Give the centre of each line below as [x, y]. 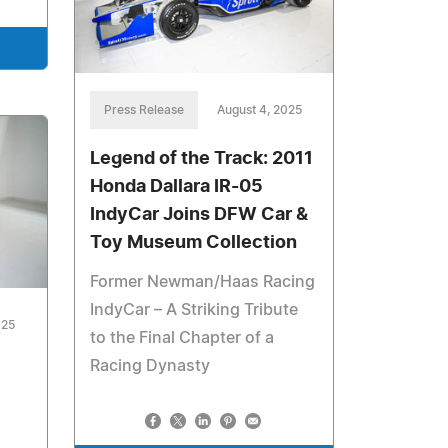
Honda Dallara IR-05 [177, 186]
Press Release [144, 109]
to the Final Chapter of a [182, 337]
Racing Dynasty [150, 365]
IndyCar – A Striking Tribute [194, 309]
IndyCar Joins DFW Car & [199, 214]
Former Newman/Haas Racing [203, 281]
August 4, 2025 [260, 109]
